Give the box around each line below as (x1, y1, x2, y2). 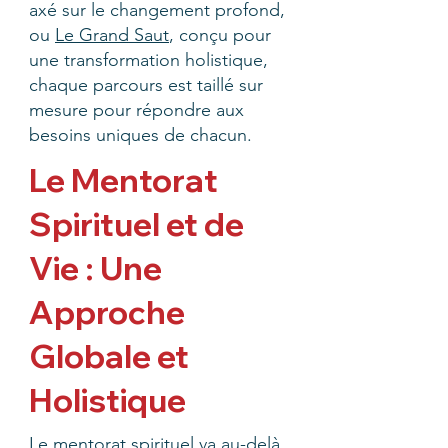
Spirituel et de (29, 204, 244, 244)
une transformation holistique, (29, 49, 268, 71)
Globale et (29, 336, 189, 376)
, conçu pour (169, 24, 271, 46)
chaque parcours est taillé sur (29, 74, 263, 96)
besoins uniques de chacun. (29, 124, 252, 146)
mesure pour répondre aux (29, 99, 244, 121)
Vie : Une (29, 248, 162, 288)
